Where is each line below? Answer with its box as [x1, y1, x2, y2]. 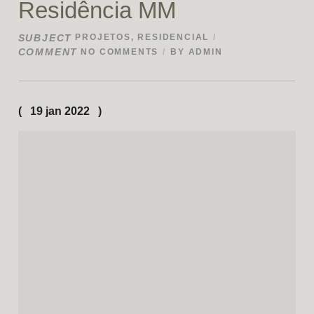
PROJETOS [75, 32, 131, 43]
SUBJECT [18, 32, 73, 43]
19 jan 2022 [29, 104, 90, 118]
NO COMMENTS [81, 47, 159, 57]
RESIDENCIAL [137, 32, 210, 43]
